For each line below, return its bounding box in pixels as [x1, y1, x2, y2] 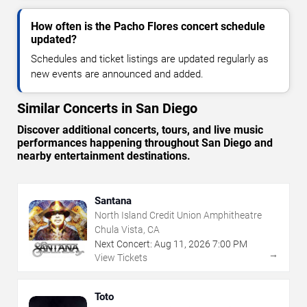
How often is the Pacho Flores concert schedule [31, 20, 265, 34]
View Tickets [95, 252, 147, 264]
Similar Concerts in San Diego [17, 100, 197, 117]
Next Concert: [95, 238, 152, 250]
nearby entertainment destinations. [17, 149, 191, 163]
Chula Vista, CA [95, 224, 160, 236]
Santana [95, 195, 132, 208]
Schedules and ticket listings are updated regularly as [31, 53, 269, 66]
